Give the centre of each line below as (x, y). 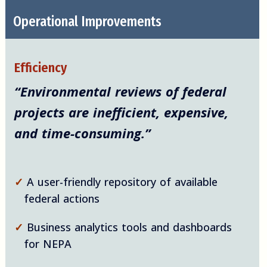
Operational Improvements (87, 22)
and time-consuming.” (82, 133)
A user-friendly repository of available (120, 182)
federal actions (61, 199)
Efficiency (40, 68)
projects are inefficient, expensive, (121, 112)
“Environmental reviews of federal (120, 91)
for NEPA (47, 244)
